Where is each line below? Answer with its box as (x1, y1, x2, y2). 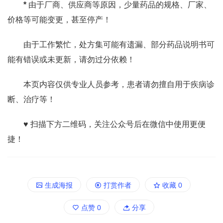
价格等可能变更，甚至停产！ (7, 15, 111, 24)
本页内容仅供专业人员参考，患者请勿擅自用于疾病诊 (23, 80, 215, 89)
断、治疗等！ (7, 95, 55, 104)
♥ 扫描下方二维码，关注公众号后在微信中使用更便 (23, 120, 206, 128)
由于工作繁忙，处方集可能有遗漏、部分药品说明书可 (23, 40, 215, 49)
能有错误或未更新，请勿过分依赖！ (7, 55, 135, 64)
